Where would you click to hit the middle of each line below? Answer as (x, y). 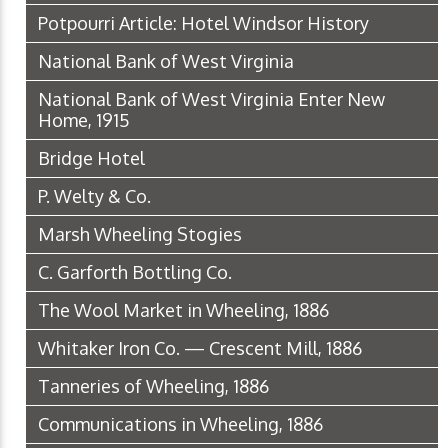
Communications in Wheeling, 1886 (180, 423)
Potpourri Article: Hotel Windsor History (203, 22)
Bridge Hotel (91, 157)
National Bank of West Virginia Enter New (211, 98)
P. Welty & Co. (94, 195)
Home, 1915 (84, 119)
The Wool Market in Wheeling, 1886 (183, 309)
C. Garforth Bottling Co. (135, 271)
